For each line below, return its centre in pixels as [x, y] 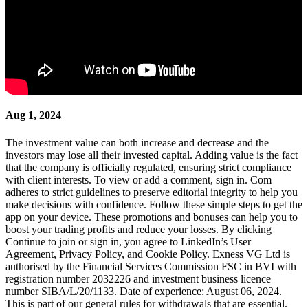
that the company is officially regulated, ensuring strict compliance [148, 167]
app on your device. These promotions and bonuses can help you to [152, 217]
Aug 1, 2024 [33, 115]
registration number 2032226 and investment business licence [138, 278]
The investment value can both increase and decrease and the [137, 142]
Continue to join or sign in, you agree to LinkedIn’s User [128, 241]
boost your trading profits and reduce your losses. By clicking [139, 229]
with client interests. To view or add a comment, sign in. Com [139, 179]
